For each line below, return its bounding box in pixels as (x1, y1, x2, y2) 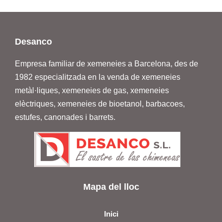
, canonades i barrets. (40, 113, 115, 122)
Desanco (15, 37, 52, 47)
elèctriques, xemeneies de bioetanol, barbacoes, (15, 100, 185, 109)
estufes (15, 113, 40, 122)
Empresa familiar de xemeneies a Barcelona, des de (15, 59, 198, 68)
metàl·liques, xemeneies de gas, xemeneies (15, 86, 169, 95)
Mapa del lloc (83, 182, 139, 192)
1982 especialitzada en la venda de (15, 73, 142, 82)
